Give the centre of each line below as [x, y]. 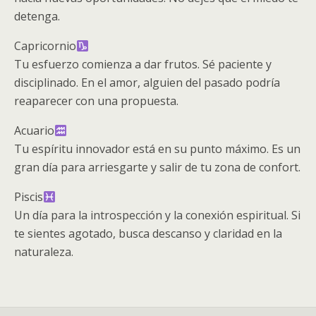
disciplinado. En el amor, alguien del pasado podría [147, 83]
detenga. [37, 16]
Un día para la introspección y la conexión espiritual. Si [157, 215]
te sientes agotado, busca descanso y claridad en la [148, 233]
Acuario [34, 130]
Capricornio [45, 46]
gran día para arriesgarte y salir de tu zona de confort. [157, 167]
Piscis [29, 197]
